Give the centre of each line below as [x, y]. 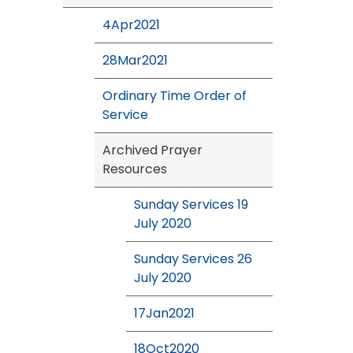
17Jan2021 [164, 313]
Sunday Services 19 [191, 204]
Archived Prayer [152, 150]
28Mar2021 [135, 60]
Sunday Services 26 [193, 258]
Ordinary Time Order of [175, 95]
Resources [135, 169]
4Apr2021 [131, 24]
